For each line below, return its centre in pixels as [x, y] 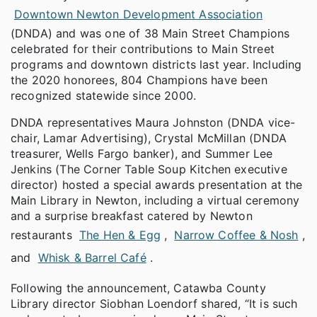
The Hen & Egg [120, 235]
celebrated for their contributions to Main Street [143, 49]
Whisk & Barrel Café [92, 258]
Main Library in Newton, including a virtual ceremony [155, 201]
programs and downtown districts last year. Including [156, 65]
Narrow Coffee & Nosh [236, 235]
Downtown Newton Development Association [139, 15]
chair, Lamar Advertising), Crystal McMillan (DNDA [149, 138]
